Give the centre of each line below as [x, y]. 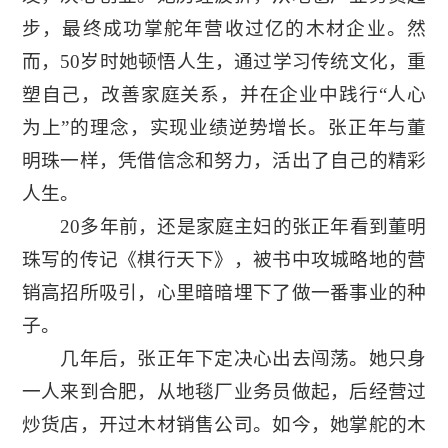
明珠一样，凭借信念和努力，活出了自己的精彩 [224, 160]
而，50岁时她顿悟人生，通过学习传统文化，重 [224, 61]
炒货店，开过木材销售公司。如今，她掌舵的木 [224, 424]
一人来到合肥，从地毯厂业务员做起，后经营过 [224, 391]
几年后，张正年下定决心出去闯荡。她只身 [224, 358]
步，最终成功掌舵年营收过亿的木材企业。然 [224, 28]
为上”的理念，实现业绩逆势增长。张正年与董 [224, 127]
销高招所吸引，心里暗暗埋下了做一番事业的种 [224, 292]
